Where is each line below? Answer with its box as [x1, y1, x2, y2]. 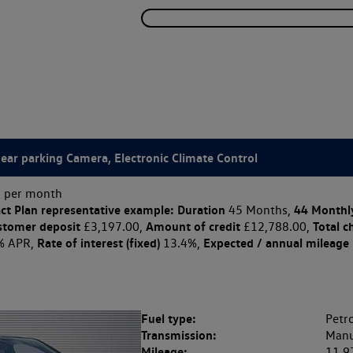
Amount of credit [145, 217, 240, 234]
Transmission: [140, 326, 217, 343]
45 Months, [225, 202, 294, 217]
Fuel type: [140, 310, 196, 326]
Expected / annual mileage [203, 234, 349, 251]
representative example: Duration [37, 201, 225, 217]
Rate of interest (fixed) [36, 234, 160, 251]
